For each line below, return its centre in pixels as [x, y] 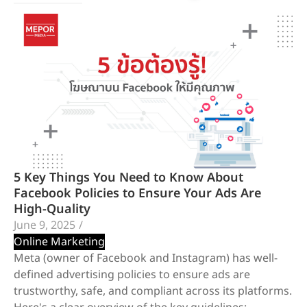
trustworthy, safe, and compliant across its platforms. [153, 291]
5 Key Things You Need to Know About [128, 177]
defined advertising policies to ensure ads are [132, 274]
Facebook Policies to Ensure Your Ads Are [137, 193]
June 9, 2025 [45, 225]
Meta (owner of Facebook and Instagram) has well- [146, 258]
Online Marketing [59, 242]
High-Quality [52, 209]
